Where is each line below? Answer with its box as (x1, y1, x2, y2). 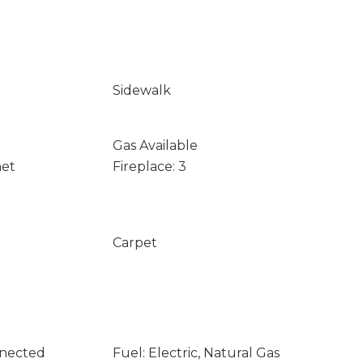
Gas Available (112, 138, 198, 153)
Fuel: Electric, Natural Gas (112, 345, 280, 361)
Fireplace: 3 (112, 159, 186, 174)
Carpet (112, 235, 157, 250)
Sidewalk (112, 83, 171, 98)
